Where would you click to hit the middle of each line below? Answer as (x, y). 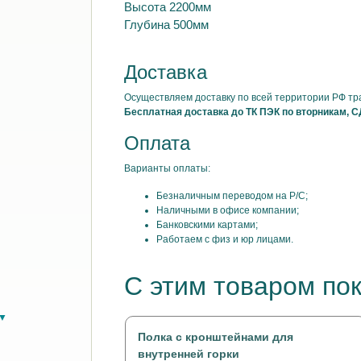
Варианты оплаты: (168, 168)
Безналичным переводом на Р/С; (232, 196)
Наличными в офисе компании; (228, 210)
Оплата (158, 143)
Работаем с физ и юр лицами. (225, 239)
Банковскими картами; (207, 225)
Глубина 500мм (167, 25)
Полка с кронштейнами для (215, 337)
